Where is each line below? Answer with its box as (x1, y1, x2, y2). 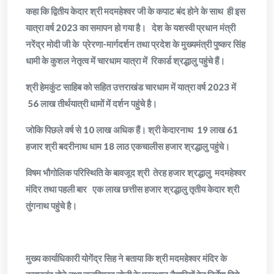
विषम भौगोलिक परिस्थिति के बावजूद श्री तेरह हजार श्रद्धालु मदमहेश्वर (26, 167, 246, 178)
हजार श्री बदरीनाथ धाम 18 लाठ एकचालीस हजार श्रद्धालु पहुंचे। (26, 141, 230, 152)
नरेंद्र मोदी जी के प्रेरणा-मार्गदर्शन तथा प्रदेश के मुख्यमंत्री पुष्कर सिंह (26, 39, 245, 50)
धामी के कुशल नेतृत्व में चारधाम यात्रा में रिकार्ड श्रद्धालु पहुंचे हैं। (26, 55, 225, 66)
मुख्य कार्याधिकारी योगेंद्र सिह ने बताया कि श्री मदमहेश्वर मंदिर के (26, 253, 227, 264)
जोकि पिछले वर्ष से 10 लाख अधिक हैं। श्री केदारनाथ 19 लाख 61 (26, 124, 238, 135)
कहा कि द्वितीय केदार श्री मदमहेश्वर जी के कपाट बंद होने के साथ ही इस (26, 6, 245, 17)
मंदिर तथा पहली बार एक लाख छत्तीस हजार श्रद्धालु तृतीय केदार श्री (26, 183, 239, 194)
